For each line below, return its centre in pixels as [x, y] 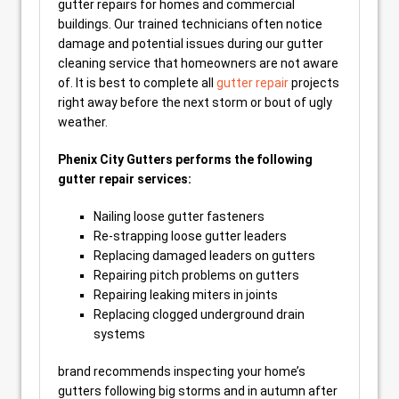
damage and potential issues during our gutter [191, 43]
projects [314, 82]
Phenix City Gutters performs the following [185, 159]
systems [119, 334]
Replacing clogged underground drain [199, 314]
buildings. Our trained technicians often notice [190, 24]
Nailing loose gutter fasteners [179, 216]
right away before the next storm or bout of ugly [195, 102]
